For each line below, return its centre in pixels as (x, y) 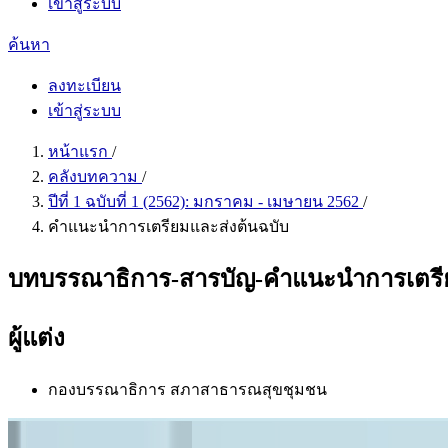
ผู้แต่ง (36, 337)
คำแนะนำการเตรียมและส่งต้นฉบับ (168, 226)
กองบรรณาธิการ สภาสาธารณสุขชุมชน (187, 389)
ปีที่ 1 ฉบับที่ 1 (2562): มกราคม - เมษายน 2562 (205, 201)
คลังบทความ (95, 176)
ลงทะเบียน (84, 85)
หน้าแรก (80, 151)
